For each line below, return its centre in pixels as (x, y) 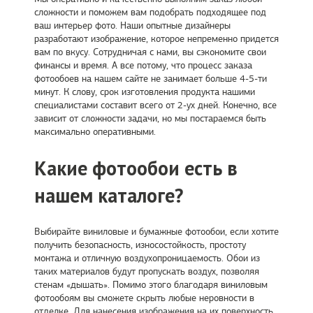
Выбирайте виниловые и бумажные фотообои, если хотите (156, 232)
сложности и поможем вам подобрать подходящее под (150, 12)
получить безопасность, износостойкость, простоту (140, 245)
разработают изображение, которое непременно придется (156, 39)
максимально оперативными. (95, 132)
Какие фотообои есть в (136, 168)
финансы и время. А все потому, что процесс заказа (143, 65)
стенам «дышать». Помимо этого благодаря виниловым (151, 285)
